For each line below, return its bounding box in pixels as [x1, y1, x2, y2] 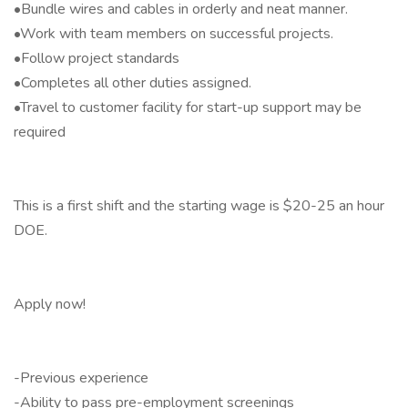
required [14, 122, 66, 142]
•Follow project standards [14, 48, 179, 68]
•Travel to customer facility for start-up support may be [14, 97, 362, 117]
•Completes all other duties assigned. [14, 73, 251, 93]
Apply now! [14, 294, 86, 314]
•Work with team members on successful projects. [14, 24, 333, 44]
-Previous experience [14, 368, 148, 388]
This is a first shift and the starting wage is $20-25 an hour [14, 196, 384, 216]
